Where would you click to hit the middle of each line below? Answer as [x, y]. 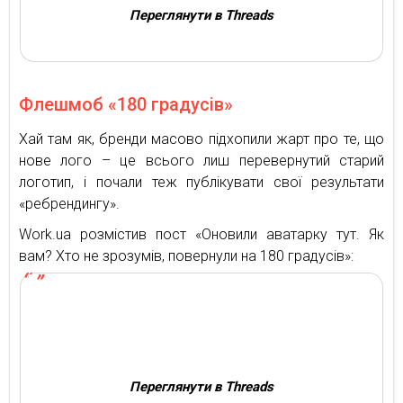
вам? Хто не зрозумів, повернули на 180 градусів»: [186, 256]
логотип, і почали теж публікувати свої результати [201, 183]
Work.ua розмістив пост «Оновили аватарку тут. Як [201, 235]
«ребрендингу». [69, 204]
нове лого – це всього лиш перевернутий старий [201, 161]
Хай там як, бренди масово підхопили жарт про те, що [201, 139]
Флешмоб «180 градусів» [126, 105]
